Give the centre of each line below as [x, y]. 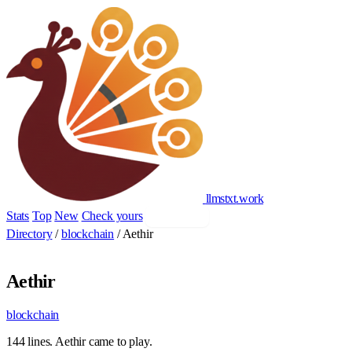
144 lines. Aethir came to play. [79, 341]
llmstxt [221, 198]
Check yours [112, 216]
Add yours [177, 216]
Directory [29, 234]
